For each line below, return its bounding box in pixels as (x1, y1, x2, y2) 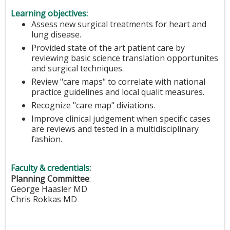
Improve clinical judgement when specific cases (31, 112, 210, 124)
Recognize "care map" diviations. (31, 99, 155, 111)
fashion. (31, 133, 62, 145)
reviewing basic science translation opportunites (31, 52, 218, 64)
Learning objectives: (11, 7, 90, 19)
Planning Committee (11, 173, 89, 185)
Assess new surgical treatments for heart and (31, 18, 206, 30)
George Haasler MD (11, 183, 87, 195)
